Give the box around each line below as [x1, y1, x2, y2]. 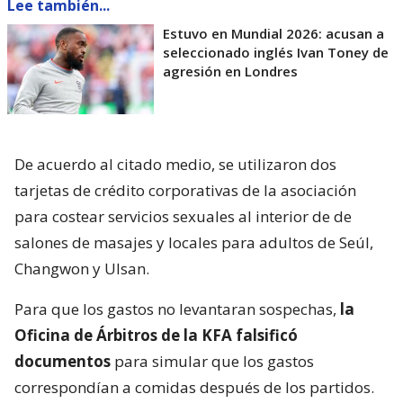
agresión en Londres [163, 62, 298, 81]
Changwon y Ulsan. [14, 258, 149, 280]
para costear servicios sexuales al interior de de [14, 206, 352, 228]
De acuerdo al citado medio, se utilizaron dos [14, 154, 336, 175]
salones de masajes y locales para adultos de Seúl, [14, 232, 373, 254]
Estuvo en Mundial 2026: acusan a [163, 24, 384, 43]
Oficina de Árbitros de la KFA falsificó [14, 325, 298, 346]
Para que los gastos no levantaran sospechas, [14, 299, 340, 320]
